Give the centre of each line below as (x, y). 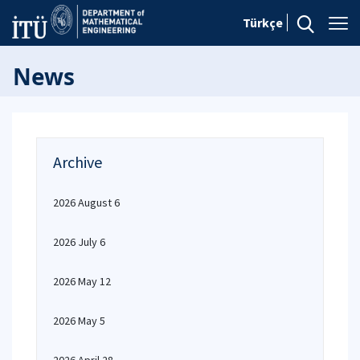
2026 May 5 (79, 321)
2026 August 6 (86, 202)
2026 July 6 (79, 242)
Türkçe (263, 22)
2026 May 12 (82, 281)
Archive (78, 162)
